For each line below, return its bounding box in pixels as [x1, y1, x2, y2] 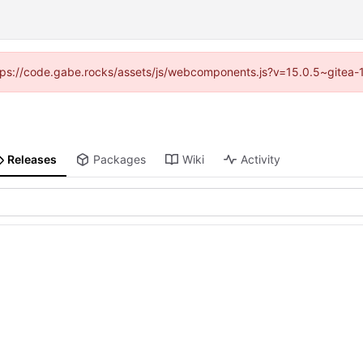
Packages [93, 152, 147, 167]
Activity [241, 152, 281, 167]
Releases [7, 152, 58, 167]
